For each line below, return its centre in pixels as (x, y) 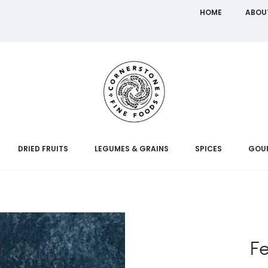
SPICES (208, 149)
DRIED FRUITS (43, 149)
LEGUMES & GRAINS (132, 149)
